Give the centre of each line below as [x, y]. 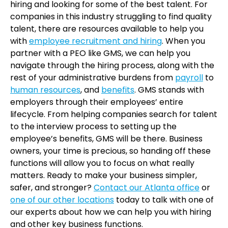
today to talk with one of [164, 200]
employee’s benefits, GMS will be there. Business [106, 139]
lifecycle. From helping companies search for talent [114, 115]
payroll [189, 78]
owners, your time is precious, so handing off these [110, 151]
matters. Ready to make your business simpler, [104, 176]
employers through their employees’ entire [97, 102]
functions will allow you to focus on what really [102, 163]
